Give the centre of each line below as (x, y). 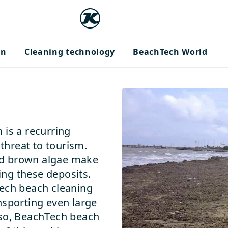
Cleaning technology (70, 52)
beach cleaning (56, 188)
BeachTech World (170, 52)
